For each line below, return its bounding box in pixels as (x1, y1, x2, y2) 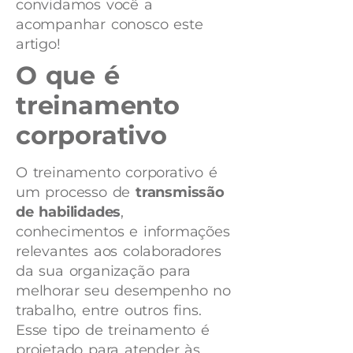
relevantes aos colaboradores (16, 243, 221, 260)
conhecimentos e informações (16, 223, 230, 240)
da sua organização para (16, 262, 191, 280)
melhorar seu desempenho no (16, 282, 231, 299)
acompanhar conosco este (16, 16, 203, 33)
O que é (16, 60, 120, 91)
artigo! (16, 35, 66, 53)
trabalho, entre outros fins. (16, 302, 202, 319)
